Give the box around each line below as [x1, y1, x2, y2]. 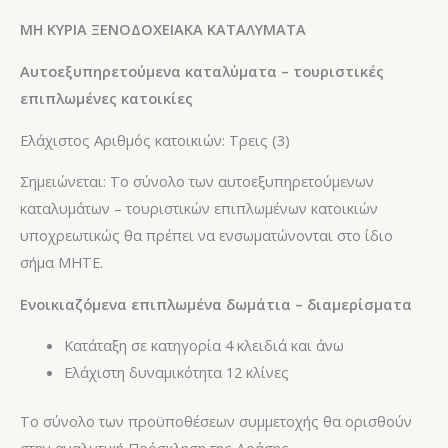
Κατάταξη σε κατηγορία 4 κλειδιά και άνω [63, 335, 344, 356]
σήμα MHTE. [20, 252, 103, 273]
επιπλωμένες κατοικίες [20, 88, 193, 109]
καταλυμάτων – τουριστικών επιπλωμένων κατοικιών [20, 198, 378, 219]
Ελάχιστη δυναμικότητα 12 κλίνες [63, 362, 289, 383]
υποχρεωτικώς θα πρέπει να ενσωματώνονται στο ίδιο [20, 225, 393, 246]
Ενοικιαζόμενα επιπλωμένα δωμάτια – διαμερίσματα [20, 293, 412, 314]
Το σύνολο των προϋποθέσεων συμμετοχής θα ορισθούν [20, 411, 412, 432]
